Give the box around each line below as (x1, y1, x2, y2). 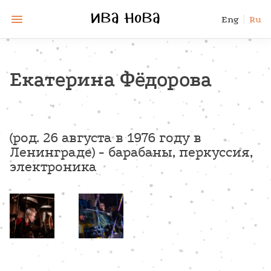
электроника (10, 158, 97, 175)
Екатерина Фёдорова (10, 68, 212, 91)
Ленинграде (10, 144, 92, 160)
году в (155, 129, 201, 146)
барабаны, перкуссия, (108, 144, 253, 160)
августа (62, 129, 112, 146)
